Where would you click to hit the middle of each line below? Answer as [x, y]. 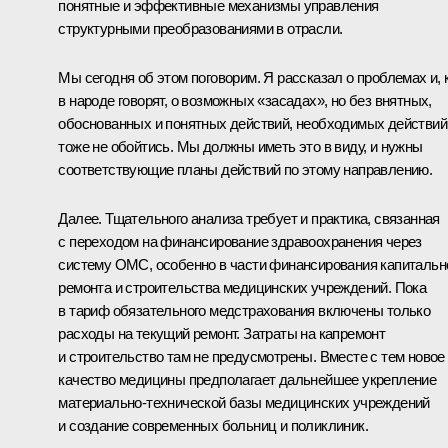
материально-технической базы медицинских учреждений [244, 402]
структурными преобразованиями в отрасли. [200, 28]
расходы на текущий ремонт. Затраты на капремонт [222, 333]
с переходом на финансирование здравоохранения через [240, 241]
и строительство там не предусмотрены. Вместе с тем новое [251, 356]
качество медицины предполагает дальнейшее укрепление [247, 379]
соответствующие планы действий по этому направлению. [245, 169]
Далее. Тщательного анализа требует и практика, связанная [249, 218]
